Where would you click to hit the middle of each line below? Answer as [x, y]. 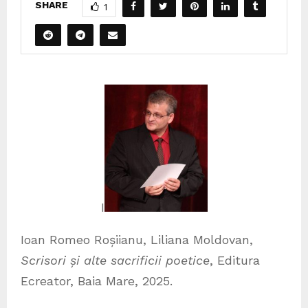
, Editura [235, 260]
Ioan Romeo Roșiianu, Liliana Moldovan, [137, 239]
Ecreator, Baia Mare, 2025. [99, 280]
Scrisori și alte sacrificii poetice [115, 260]
